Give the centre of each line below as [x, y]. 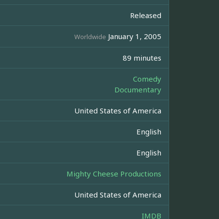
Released [146, 15]
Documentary [138, 90]
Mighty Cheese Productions [114, 174]
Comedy [147, 79]
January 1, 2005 [134, 36]
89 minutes [142, 58]
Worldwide [90, 37]
